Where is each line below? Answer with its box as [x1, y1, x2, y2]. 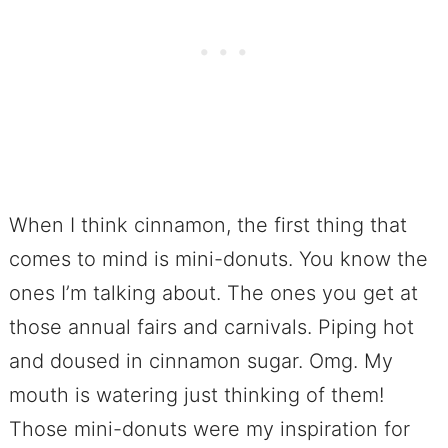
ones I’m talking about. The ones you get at [8, 281, 418, 306]
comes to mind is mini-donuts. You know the [8, 247, 428, 272]
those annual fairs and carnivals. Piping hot [8, 315, 414, 340]
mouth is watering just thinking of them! [8, 383, 384, 408]
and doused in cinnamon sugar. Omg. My [8, 349, 393, 374]
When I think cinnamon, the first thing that [8, 213, 407, 238]
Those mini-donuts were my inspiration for [8, 417, 410, 442]
